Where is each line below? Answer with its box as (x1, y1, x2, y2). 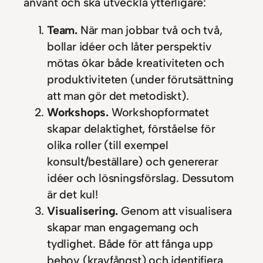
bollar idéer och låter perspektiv (47, 39, 212, 54)
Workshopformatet (111, 105, 209, 120)
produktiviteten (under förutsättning (47, 72, 234, 87)
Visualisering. (47, 204, 119, 218)
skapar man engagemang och (47, 220, 199, 235)
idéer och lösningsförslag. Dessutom (47, 171, 234, 186)
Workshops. (47, 105, 112, 120)
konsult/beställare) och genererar (47, 154, 218, 169)
